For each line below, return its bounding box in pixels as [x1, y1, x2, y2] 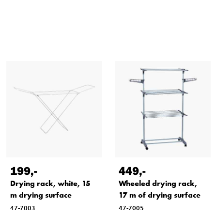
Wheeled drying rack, [118, 178, 197, 188]
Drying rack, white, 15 [10, 178, 91, 188]
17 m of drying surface [118, 189, 201, 200]
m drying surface [10, 189, 72, 200]
